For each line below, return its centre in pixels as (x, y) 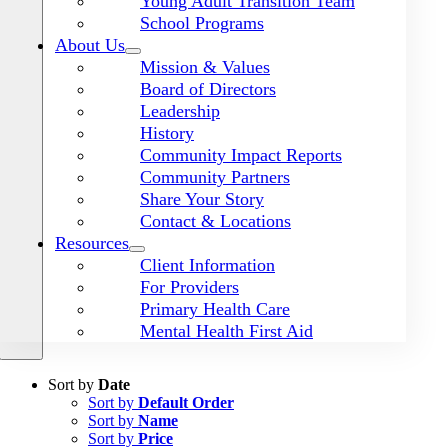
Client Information (207, 265)
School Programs (202, 23)
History (167, 133)
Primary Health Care (215, 309)
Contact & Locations (215, 221)
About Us (90, 45)
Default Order (186, 402)
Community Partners (215, 177)
